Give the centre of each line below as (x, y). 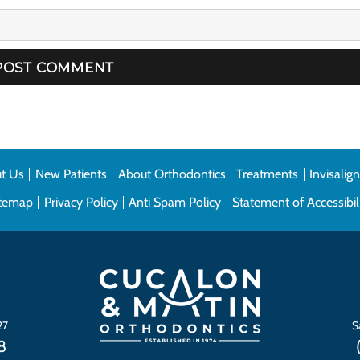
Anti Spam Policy (175, 202)
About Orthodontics (172, 174)
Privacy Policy (81, 202)
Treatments (268, 174)
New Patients (71, 174)
